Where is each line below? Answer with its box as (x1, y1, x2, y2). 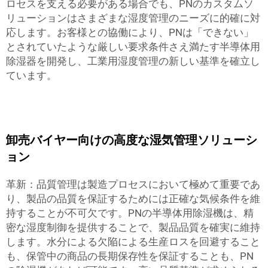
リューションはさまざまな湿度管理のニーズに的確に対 (6, 12, 260, 24)
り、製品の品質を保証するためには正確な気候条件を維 (6, 193, 260, 205)
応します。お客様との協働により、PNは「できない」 (6, 26, 254, 38)
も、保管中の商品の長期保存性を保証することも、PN (6, 250, 254, 262)
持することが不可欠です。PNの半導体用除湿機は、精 (6, 207, 254, 219)
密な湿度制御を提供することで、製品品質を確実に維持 (6, 221, 260, 233)
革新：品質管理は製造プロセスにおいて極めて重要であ (6, 178, 260, 190)
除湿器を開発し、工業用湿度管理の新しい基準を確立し (6, 55, 260, 67)
